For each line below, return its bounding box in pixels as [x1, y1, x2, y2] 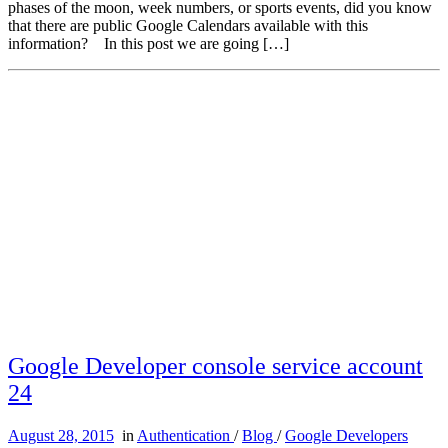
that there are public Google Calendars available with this [8, 17, 368, 35]
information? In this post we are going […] [8, 35, 289, 53]
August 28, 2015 [8, 427, 114, 445]
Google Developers [285, 427, 408, 445]
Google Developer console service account [8, 353, 423, 380]
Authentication [137, 427, 234, 445]
